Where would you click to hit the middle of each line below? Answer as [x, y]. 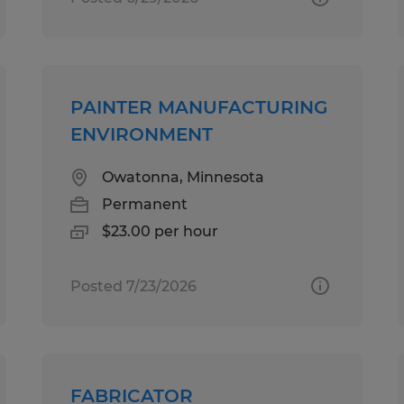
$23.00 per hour [161, 231]
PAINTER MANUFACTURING [199, 107]
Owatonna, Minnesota [184, 177]
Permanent [145, 204]
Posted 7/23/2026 [134, 286]
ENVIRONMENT [142, 134]
